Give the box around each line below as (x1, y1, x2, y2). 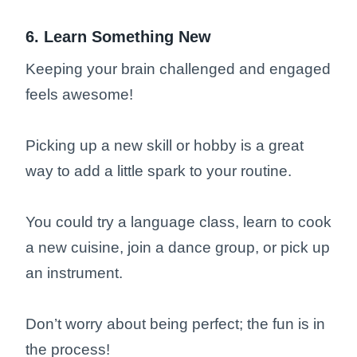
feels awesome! (25, 86, 137, 104)
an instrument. (25, 265, 127, 282)
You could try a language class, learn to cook (25, 214, 331, 231)
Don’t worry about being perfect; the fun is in (25, 316, 325, 333)
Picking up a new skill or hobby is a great (25, 137, 304, 155)
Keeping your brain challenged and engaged (25, 61, 331, 78)
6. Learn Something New (25, 28, 211, 46)
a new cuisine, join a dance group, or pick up (25, 239, 330, 257)
